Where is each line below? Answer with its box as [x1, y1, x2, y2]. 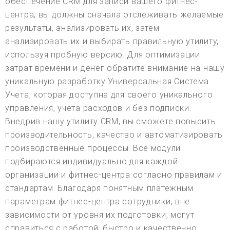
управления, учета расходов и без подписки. [5, 103, 191, 113]
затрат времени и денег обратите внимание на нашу [5, 63, 225, 73]
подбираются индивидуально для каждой [5, 157, 178, 167]
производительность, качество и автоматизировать [5, 130, 223, 140]
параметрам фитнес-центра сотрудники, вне [5, 197, 190, 207]
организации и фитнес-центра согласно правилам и [5, 170, 222, 180]
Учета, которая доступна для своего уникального [5, 90, 213, 100]
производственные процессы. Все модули [5, 143, 181, 154]
